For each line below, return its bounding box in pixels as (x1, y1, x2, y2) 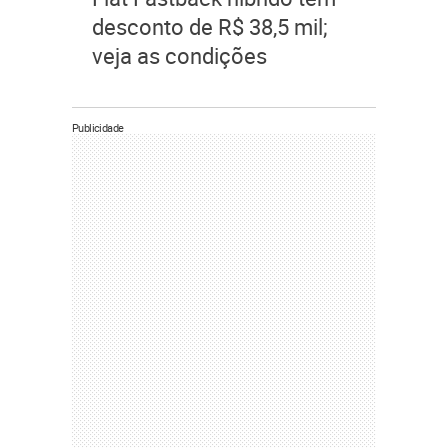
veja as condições (92, 41, 267, 70)
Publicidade (72, 120, 124, 135)
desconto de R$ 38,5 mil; (92, 12, 328, 41)
